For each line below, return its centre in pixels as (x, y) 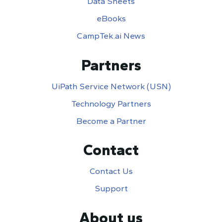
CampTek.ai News (111, 36)
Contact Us (111, 171)
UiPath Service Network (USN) (111, 86)
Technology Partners (111, 104)
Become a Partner (111, 121)
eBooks (111, 19)
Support (111, 189)
